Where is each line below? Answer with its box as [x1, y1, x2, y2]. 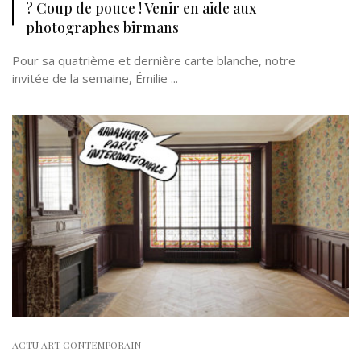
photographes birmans [26, 18, 179, 36]
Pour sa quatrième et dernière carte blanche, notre [12, 52, 296, 68]
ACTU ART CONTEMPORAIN [12, 338, 141, 351]
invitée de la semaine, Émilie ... [12, 70, 178, 86]
